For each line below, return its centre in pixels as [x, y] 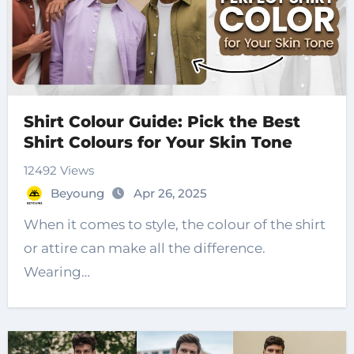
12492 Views [58, 171]
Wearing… [56, 272]
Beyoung [79, 194]
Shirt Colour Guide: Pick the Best [162, 122]
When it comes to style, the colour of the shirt [174, 225]
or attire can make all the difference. [144, 249]
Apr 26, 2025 [170, 194]
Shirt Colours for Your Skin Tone [158, 143]
